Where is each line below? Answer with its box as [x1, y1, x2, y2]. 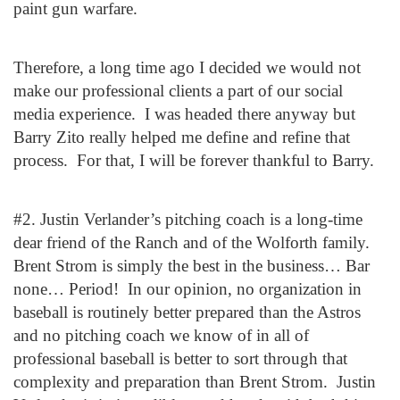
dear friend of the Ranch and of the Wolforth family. [13, 233, 370, 252]
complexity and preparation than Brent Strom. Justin [13, 372, 376, 391]
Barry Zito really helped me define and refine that [13, 128, 350, 146]
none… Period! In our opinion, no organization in [13, 279, 362, 298]
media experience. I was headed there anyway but [13, 104, 355, 123]
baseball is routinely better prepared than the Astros [13, 303, 361, 321]
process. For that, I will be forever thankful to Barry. [13, 151, 374, 170]
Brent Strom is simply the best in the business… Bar [13, 256, 370, 275]
